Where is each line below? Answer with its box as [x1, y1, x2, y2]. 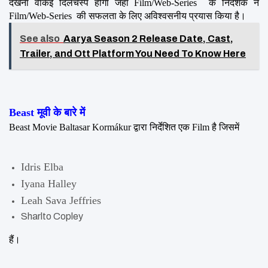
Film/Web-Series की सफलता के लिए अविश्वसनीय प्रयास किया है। [9, 10, 246, 21]
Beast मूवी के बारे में [9, 106, 85, 118]
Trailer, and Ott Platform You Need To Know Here [20, 48, 246, 59]
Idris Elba [21, 160, 63, 173]
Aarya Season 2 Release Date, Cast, [63, 33, 233, 44]
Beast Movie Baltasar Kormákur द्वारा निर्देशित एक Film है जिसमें [9, 121, 242, 132]
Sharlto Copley [21, 211, 83, 221]
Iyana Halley [21, 177, 77, 190]
